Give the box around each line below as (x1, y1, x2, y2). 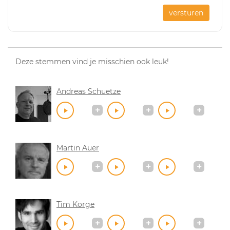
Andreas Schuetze (56, 86, 121, 96)
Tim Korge (56, 199, 94, 209)
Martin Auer (56, 143, 99, 152)
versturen (169, 8, 203, 17)
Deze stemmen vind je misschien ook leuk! (15, 56, 169, 66)
